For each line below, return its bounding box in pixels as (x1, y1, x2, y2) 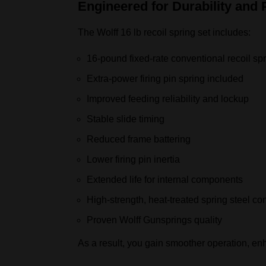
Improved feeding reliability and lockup (87, 94, 249, 104)
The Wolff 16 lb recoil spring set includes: (78, 27, 251, 37)
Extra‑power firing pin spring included (87, 74, 243, 84)
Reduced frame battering (87, 134, 191, 144)
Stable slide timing (87, 114, 164, 124)
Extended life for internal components (87, 175, 243, 185)
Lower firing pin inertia (87, 154, 180, 164)
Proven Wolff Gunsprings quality (87, 215, 222, 225)
